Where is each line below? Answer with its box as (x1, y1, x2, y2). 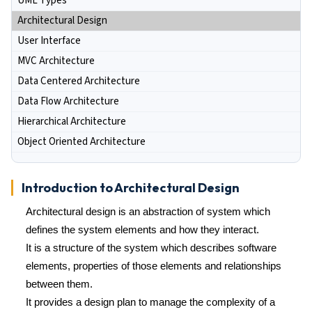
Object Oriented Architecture (17, 134, 146, 149)
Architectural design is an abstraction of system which (26, 205, 270, 217)
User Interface (17, 33, 81, 48)
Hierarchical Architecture (17, 114, 126, 129)
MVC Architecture (17, 54, 95, 68)
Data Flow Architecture (17, 94, 119, 109)
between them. (26, 278, 93, 290)
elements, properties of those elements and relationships (26, 260, 281, 272)
